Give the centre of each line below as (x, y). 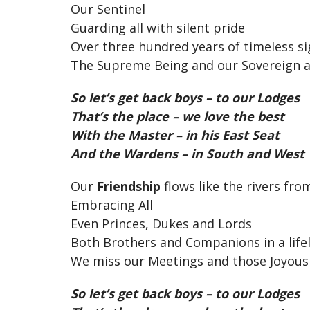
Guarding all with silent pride (158, 28)
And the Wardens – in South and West (188, 154)
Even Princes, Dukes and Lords (161, 224)
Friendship (129, 186)
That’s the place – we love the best (177, 116)
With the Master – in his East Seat (175, 135)
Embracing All (112, 205)
